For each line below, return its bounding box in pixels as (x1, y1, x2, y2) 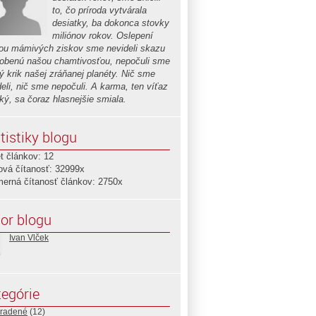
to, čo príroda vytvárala (52, 5, 147, 16)
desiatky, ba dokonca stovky (52, 18, 169, 28)
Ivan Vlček (9, 233, 49, 243)
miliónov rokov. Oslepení (52, 30, 153, 41)
